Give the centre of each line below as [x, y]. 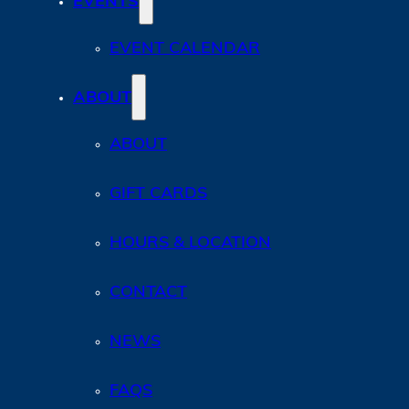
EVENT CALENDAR [185, 49]
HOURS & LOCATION [190, 243]
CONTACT [148, 293]
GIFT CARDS [158, 194]
